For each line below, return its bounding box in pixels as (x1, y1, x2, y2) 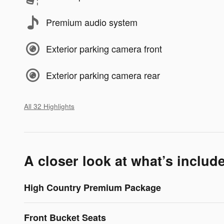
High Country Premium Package (24, 180, 161, 194)
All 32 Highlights (24, 101, 74, 111)
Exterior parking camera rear (46, 68, 160, 82)
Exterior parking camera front (46, 42, 162, 55)
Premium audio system (46, 15, 137, 29)
